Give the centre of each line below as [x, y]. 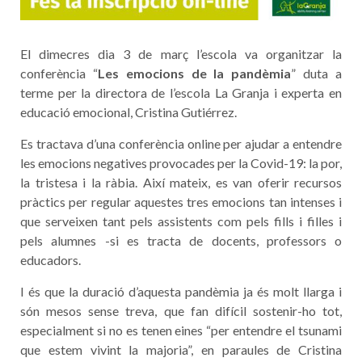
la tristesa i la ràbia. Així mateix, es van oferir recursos [181, 182]
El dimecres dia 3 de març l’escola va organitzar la [181, 54]
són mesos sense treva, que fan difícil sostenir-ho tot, [181, 311]
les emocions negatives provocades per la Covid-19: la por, [181, 163]
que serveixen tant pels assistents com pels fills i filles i [181, 221]
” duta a [317, 73]
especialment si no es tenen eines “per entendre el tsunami [181, 330]
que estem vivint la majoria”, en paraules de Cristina [181, 349]
